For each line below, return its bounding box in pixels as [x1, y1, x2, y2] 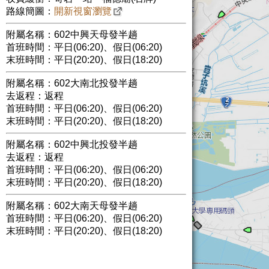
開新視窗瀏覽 [54, 6, 112, 16]
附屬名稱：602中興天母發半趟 [6, 29, 138, 40]
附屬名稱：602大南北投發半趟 [6, 78, 138, 88]
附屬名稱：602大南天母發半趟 [6, 201, 138, 211]
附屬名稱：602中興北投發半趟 [6, 139, 138, 150]
